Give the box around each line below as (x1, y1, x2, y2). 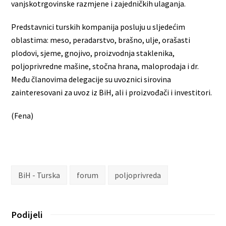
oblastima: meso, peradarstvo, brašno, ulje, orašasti (11, 35, 191, 45)
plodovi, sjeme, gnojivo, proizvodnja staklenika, (11, 48, 175, 59)
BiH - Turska (18, 169, 61, 180)
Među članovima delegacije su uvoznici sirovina (11, 74, 172, 85)
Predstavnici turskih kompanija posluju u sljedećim (11, 22, 186, 32)
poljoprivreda (115, 169, 161, 180)
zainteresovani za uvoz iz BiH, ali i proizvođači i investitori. (11, 87, 212, 98)
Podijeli (11, 208, 43, 220)
